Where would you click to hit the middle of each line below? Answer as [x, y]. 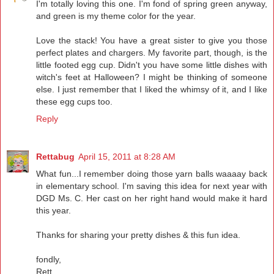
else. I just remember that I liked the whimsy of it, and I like [152, 89]
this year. [54, 210]
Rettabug [55, 156]
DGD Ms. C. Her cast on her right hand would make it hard [152, 198]
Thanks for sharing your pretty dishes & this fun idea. [138, 235]
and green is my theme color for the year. [116, 16]
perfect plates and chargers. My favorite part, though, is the [152, 52]
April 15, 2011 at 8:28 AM [127, 156]
